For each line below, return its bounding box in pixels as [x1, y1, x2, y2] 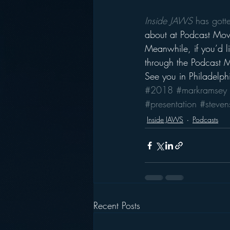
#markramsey [176, 84, 227, 96]
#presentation [145, 98, 197, 110]
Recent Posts [93, 199, 140, 212]
